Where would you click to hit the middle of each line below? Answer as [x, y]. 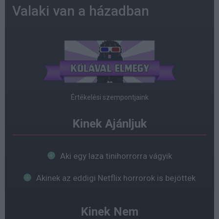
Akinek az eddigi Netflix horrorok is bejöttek [116, 178]
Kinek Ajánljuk [109, 123]
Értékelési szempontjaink [109, 97]
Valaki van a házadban [81, 11]
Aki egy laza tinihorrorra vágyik [116, 156]
